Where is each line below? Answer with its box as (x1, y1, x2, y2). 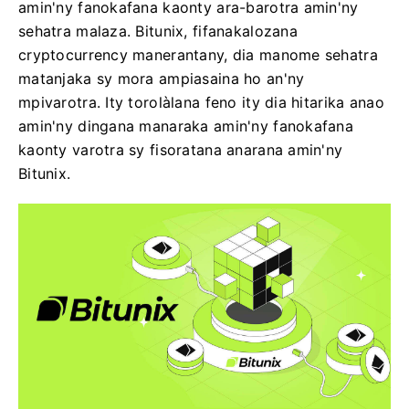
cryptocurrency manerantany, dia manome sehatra (18, 46, 378, 64)
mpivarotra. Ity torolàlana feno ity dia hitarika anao (18, 93, 384, 111)
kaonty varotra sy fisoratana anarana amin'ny (18, 141, 343, 159)
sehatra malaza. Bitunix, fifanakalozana (18, 22, 298, 40)
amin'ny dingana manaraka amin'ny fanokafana (18, 117, 354, 135)
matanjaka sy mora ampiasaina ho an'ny (18, 69, 305, 88)
